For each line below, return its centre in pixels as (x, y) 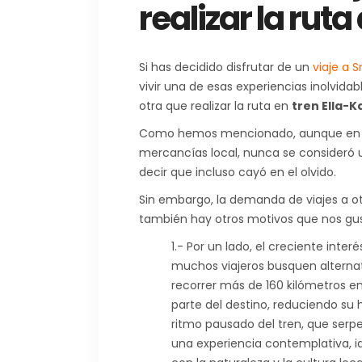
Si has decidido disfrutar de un (226, 67)
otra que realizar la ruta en (215, 105)
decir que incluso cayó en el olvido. (238, 172)
